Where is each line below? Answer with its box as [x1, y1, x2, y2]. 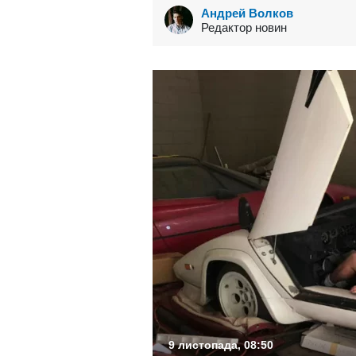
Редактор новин [201, 20, 287, 34]
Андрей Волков [201, 6, 293, 20]
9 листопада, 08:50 [168, 338, 273, 351]
